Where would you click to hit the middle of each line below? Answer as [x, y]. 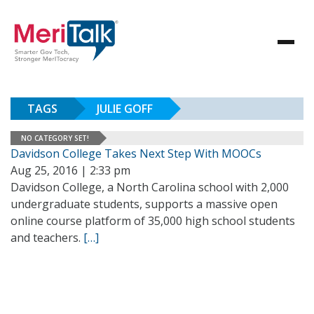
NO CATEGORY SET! [55, 138]
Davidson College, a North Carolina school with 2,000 [150, 187]
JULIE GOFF [125, 109]
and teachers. [47, 238]
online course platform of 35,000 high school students [153, 221]
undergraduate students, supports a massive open [144, 204]
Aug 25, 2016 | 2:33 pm [70, 170]
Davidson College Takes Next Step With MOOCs [136, 153]
